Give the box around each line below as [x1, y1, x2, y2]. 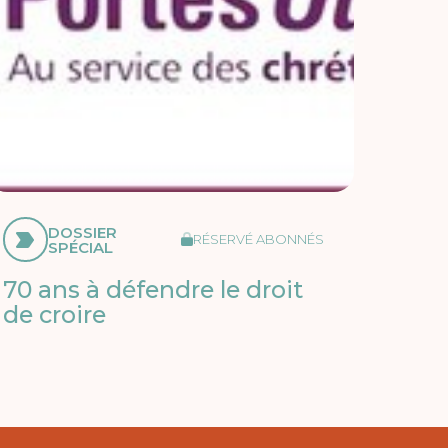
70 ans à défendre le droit [2, 275, 303, 305]
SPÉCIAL [47, 237, 113, 257]
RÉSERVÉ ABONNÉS [192, 231, 324, 248]
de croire [2, 300, 106, 330]
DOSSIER [47, 222, 117, 242]
